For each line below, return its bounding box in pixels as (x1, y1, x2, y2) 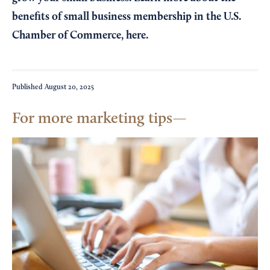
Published (12, 83, 45, 91)
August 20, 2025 (45, 83, 94, 91)
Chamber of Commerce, (12, 30, 126, 41)
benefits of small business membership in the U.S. (12, 11, 241, 22)
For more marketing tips (12, 110, 172, 127)
